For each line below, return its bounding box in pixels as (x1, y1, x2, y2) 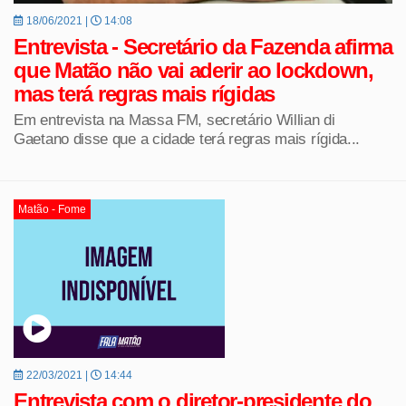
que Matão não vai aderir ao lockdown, (14, 58, 373, 83)
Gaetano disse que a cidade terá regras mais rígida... (14, 130, 361, 148)
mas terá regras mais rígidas (14, 82, 275, 107)
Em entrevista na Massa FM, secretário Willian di (14, 111, 335, 129)
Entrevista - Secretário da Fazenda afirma (14, 34, 392, 60)
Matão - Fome (18, 203, 86, 217)
